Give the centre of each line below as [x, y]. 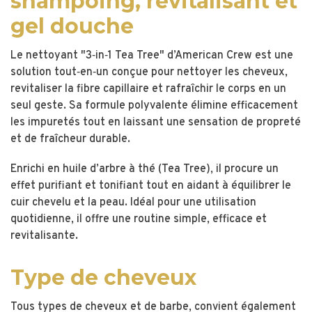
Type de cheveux [103, 278]
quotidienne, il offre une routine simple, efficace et [139, 220]
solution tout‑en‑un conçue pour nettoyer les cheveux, [149, 72]
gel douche [72, 26]
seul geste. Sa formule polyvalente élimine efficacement [154, 106]
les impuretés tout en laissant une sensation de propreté [156, 123]
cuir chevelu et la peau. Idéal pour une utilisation [133, 203]
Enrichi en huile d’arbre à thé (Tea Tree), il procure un [145, 170]
